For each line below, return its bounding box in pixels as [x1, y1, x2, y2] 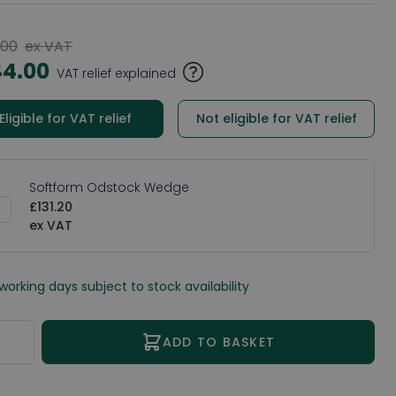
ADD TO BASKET [162, 333, 276, 351]
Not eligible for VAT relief [195, 110, 357, 127]
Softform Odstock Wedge [29, 179, 190, 196]
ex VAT [25, 36, 73, 57]
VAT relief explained [57, 65, 177, 83]
